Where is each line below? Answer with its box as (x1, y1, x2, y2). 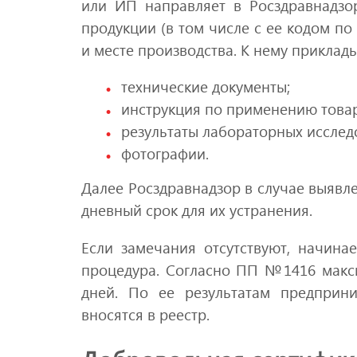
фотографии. (121, 143, 209, 164)
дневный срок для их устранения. (81, 200, 312, 221)
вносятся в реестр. (81, 304, 210, 324)
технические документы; (121, 76, 290, 97)
